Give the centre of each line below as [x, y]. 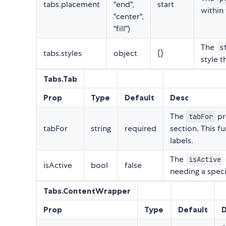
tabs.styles [63, 53]
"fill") [122, 29]
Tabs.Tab [60, 79]
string [101, 129]
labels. [182, 141]
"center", [129, 17]
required [140, 129]
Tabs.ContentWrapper [87, 191]
